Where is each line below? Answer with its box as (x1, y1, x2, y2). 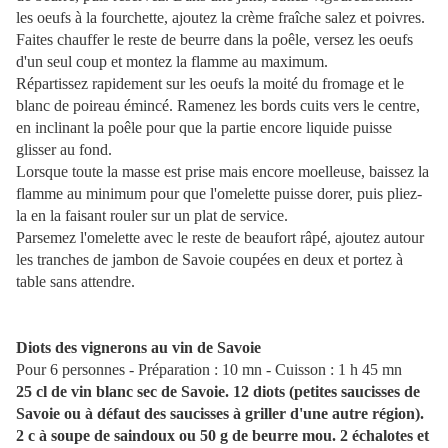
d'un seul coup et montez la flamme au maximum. (16, 53, 328, 71)
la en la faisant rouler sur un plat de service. (16, 207, 288, 225)
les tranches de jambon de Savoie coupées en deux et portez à (16, 251, 403, 269)
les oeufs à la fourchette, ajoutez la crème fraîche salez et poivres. (16, 9, 425, 27)
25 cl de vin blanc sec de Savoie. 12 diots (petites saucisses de (16, 383, 420, 401)
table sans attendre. (16, 273, 135, 291)
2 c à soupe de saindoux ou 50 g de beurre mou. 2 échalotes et (16, 427, 429, 445)
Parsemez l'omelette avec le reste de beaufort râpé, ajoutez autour (16, 229, 424, 247)
